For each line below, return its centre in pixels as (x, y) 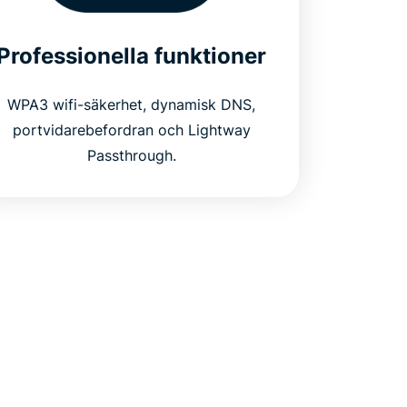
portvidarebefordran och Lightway (131, 129)
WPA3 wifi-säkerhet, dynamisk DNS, (132, 104)
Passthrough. (131, 155)
